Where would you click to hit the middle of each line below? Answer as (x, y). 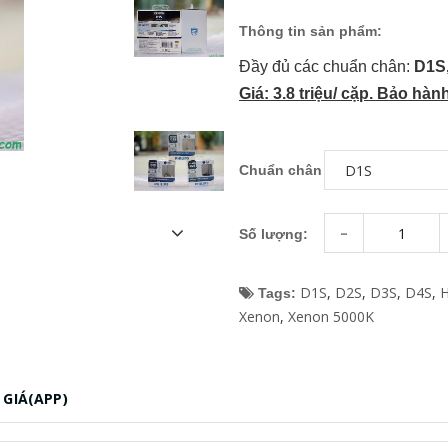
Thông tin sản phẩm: (310, 31)
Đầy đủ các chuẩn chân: (326, 66)
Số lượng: (273, 233)
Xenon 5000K (331, 316)
